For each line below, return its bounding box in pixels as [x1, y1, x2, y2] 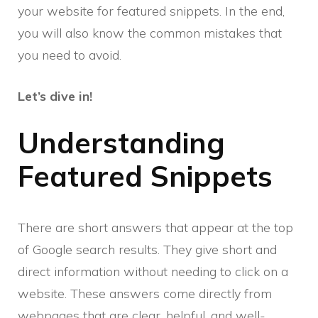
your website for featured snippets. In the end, [18, 2, 285, 19]
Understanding [18, 124, 225, 160]
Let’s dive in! [18, 87, 92, 104]
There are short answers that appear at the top [18, 219, 293, 236]
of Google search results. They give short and [18, 241, 277, 258]
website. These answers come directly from [18, 285, 272, 302]
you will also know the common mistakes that [18, 24, 282, 41]
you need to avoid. [18, 46, 121, 63]
